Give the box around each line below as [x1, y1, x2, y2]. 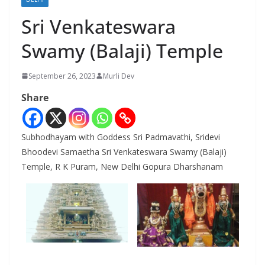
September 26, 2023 [28, 70, 96, 81]
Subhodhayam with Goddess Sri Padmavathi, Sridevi [21, 131, 220, 143]
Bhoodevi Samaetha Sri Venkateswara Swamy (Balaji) [21, 146, 227, 157]
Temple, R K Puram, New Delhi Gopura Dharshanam [21, 160, 223, 172]
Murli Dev [103, 70, 134, 81]
